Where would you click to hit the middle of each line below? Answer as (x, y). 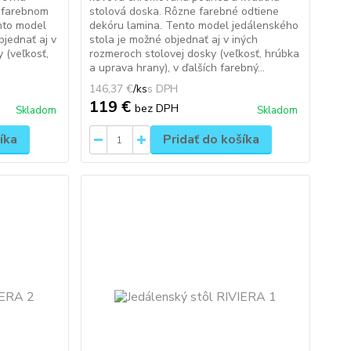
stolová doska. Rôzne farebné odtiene (184, 11)
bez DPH (156, 108)
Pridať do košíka (211, 139)
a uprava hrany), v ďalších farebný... (177, 68)
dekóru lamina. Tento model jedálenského (194, 25)
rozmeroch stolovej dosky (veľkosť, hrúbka (194, 54)
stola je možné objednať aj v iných (173, 40)
